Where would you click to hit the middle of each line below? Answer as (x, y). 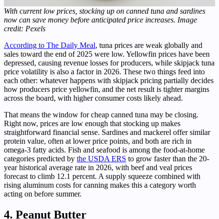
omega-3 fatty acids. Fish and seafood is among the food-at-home (104, 150)
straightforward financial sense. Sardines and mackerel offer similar (107, 132)
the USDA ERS (101, 158)
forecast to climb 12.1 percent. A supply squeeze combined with (102, 176)
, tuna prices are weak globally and (149, 45)
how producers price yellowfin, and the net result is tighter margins (107, 89)
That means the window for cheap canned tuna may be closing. (101, 114)
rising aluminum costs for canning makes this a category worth (100, 185)
